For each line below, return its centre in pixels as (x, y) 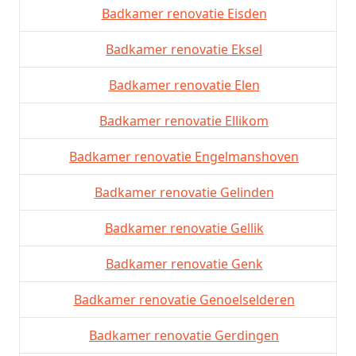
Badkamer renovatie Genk (184, 263)
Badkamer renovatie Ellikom (184, 120)
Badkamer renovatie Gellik (184, 228)
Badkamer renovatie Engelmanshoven (184, 156)
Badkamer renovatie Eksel (184, 49)
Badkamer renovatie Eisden (184, 13)
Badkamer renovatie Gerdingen (184, 335)
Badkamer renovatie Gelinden (184, 192)
